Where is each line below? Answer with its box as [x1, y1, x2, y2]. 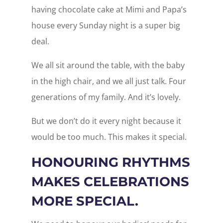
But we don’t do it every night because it [31, 115, 181, 127]
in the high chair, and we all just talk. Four [31, 76, 186, 87]
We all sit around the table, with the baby [31, 60, 185, 71]
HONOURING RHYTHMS [31, 154, 190, 171]
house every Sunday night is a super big [31, 20, 180, 31]
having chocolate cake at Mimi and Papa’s [31, 4, 187, 15]
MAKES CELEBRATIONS [31, 174, 189, 190]
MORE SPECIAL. [31, 193, 138, 210]
